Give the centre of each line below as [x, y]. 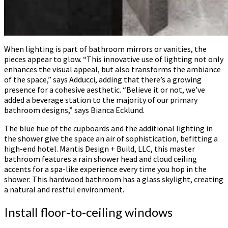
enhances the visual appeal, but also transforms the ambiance [112, 69]
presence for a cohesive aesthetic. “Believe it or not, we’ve [105, 90]
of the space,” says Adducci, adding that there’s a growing [103, 80]
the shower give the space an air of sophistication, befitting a [111, 139]
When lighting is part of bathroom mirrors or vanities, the [105, 49]
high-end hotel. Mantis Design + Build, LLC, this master [99, 149]
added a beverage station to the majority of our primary [101, 100]
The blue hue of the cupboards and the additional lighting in [108, 129]
